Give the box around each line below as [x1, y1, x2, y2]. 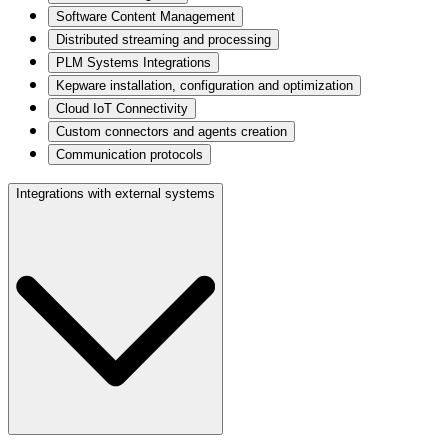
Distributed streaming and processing [56, 32, 271, 48]
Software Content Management [56, 9, 235, 25]
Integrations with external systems [16, 186, 215, 202]
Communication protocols [56, 147, 203, 163]
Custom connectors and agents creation [56, 124, 287, 140]
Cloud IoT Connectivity [56, 101, 188, 117]
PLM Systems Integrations [56, 55, 211, 71]
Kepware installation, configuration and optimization [56, 78, 353, 94]
